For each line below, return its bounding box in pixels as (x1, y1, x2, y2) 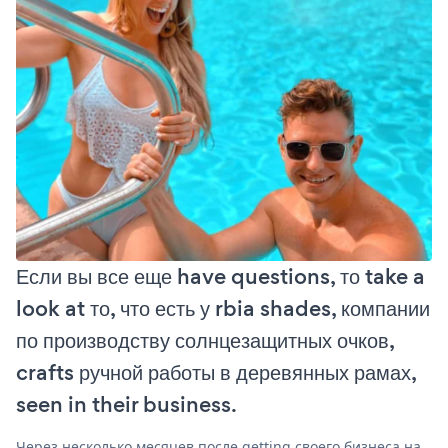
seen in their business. (16, 389, 237, 421)
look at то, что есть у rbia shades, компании (16, 293, 430, 325)
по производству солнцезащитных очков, (16, 325, 394, 357)
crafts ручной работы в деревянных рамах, (16, 357, 416, 389)
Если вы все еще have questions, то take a (16, 261, 425, 293)
